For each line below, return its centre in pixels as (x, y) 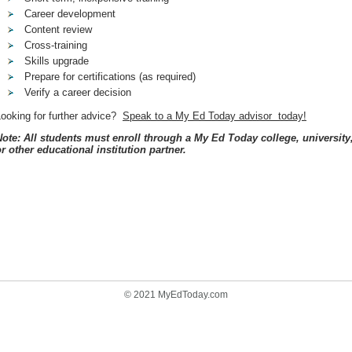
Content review (58, 29)
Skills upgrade (57, 61)
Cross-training (56, 45)
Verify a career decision (78, 92)
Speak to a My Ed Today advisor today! (214, 116)
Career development (70, 14)
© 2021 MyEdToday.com (176, 295)
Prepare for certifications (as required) (110, 77)
